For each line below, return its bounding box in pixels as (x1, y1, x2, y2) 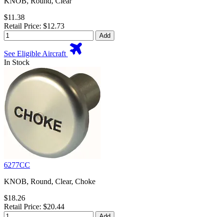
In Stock (4, 58, 30, 67)
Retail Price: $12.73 (4, 22, 64, 31)
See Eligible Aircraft (4, 49, 68, 58)
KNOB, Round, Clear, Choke (4, 177, 95, 186)
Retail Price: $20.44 (4, 202, 64, 211)
